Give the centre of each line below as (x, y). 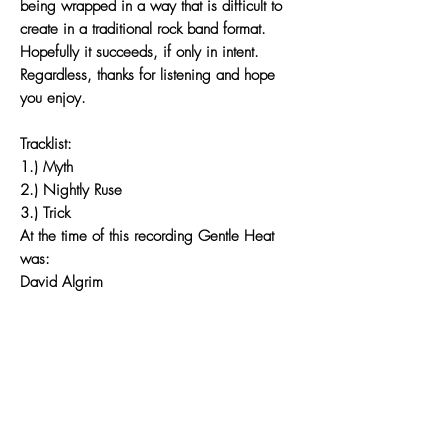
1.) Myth (46, 166)
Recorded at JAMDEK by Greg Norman (143, 419)
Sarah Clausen (65, 304)
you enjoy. (53, 97)
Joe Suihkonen (63, 373)
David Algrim (61, 281)
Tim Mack (50, 327)
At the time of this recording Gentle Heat (147, 235)
